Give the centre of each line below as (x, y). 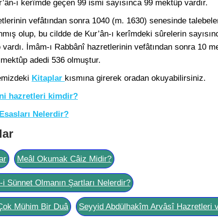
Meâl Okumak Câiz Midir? (64, 159)
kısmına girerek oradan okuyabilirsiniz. (135, 78)
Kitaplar (47, 78)
